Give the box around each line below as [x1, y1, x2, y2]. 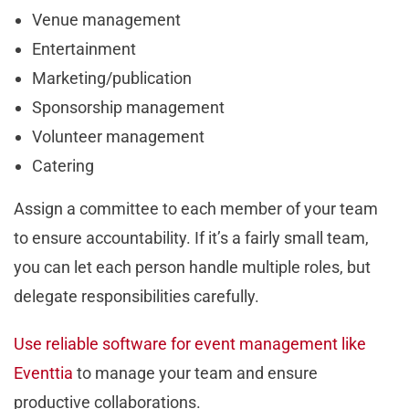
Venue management [32, 9, 181, 29]
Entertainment [32, 38, 136, 58]
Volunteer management [32, 126, 204, 146]
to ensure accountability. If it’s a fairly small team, [14, 227, 369, 247]
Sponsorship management [32, 97, 225, 117]
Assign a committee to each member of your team [14, 198, 378, 218]
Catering [32, 155, 94, 175]
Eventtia [14, 362, 73, 383]
